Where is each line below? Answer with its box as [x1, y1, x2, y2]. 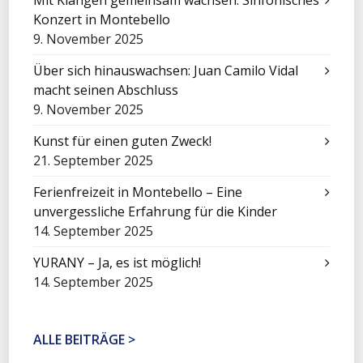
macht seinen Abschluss [33, 81, 179, 99]
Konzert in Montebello [33, 11, 171, 28]
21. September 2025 [33, 152, 154, 169]
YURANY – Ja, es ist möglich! [33, 254, 202, 271]
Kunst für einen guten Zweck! [33, 132, 212, 150]
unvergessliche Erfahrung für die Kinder [33, 203, 278, 220]
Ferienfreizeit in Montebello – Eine [33, 183, 243, 201]
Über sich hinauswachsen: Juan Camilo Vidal [33, 62, 299, 79]
